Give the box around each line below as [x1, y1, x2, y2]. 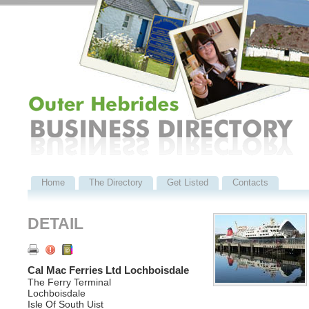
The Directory [89, 177, 143, 188]
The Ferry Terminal [28, 277, 111, 288]
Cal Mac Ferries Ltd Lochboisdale [28, 264, 189, 277]
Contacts [232, 177, 268, 188]
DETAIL [28, 215, 83, 232]
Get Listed [167, 177, 208, 188]
